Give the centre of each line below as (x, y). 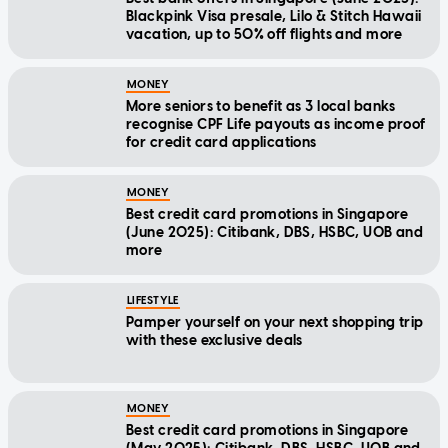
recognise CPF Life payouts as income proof (276, 125)
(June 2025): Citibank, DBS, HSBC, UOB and (275, 233)
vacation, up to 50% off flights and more (264, 35)
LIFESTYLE (153, 301)
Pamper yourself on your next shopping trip (275, 323)
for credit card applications (221, 143)
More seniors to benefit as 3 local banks (261, 107)
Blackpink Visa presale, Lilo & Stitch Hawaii (274, 17)
